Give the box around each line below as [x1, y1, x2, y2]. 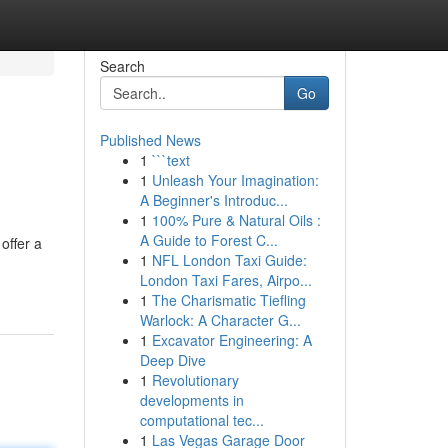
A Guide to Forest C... [139, 230, 278, 250]
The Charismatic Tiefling [151, 290, 306, 310]
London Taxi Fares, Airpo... [139, 270, 312, 290]
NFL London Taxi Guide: [151, 250, 307, 270]
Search [99, 56, 145, 76]
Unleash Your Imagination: [151, 170, 319, 190]
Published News [99, 130, 201, 150]
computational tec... [139, 410, 264, 430]
